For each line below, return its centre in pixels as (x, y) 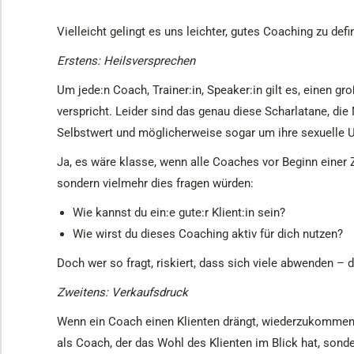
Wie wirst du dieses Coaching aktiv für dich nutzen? (208, 234)
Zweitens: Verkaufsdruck (122, 292)
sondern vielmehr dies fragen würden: (155, 183)
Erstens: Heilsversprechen (126, 61)
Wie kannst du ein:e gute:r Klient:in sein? (179, 213)
